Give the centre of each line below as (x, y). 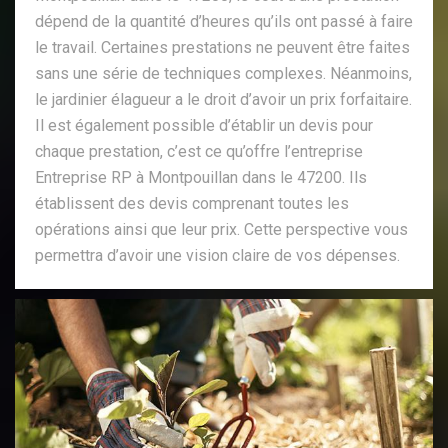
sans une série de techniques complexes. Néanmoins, (223, 73)
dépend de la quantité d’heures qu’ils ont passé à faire (224, 21)
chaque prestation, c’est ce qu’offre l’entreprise (199, 151)
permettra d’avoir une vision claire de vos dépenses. (217, 255)
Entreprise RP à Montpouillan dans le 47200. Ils (201, 177)
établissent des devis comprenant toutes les (192, 203)
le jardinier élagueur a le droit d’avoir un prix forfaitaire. (223, 99)
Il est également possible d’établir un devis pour (204, 125)
